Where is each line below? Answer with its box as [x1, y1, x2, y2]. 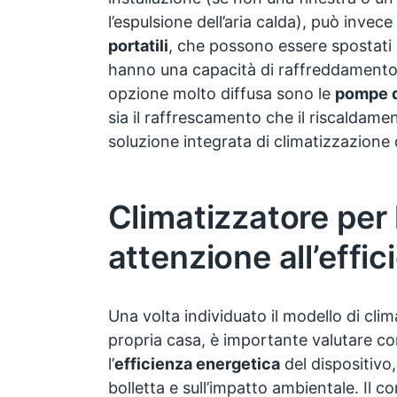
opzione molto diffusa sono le [107, 84, 335, 104]
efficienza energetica [113, 354, 280, 374]
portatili [107, 36, 168, 56]
